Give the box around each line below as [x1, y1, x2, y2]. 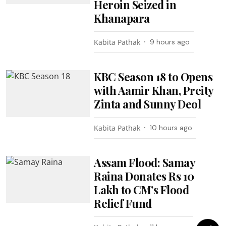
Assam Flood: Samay [94, 154, 195, 170]
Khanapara [94, 10, 150, 26]
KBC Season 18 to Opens [94, 69, 213, 84]
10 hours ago [150, 123, 193, 132]
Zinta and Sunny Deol [94, 96, 201, 111]
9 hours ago [150, 37, 190, 46]
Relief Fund [94, 195, 152, 211]
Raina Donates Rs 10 [94, 168, 194, 184]
